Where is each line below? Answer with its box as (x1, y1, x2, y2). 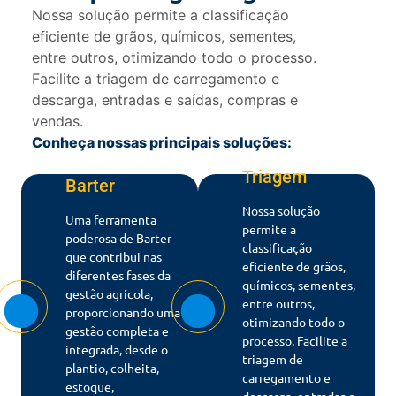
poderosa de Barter (65, 230, 171, 247)
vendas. (32, 112, 83, 131)
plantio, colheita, (65, 360, 159, 377)
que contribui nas (65, 248, 162, 265)
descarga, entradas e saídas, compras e (32, 91, 298, 110)
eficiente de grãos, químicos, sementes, (32, 27, 296, 46)
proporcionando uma (65, 304, 180, 321)
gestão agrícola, (65, 286, 153, 302)
